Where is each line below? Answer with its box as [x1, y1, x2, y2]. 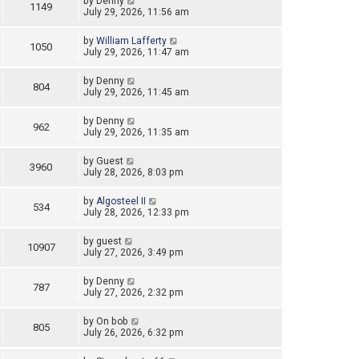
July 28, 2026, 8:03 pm [83, 167, 184, 179]
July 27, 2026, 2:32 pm [83, 287, 184, 299]
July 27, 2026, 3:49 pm [83, 247, 184, 259]
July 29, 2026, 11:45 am [83, 87, 189, 99]
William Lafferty [96, 35, 167, 47]
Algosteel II [96, 196, 146, 208]
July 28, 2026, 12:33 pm [83, 207, 189, 219]
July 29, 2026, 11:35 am [83, 127, 189, 139]
